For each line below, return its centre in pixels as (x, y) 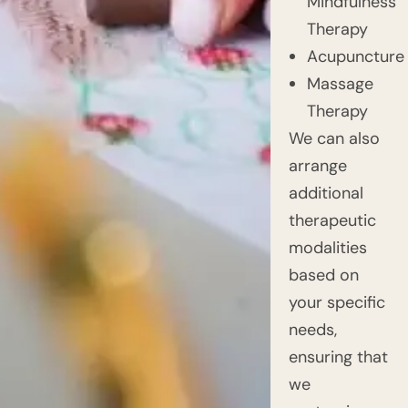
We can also (334, 138)
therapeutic (332, 220)
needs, (312, 329)
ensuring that (338, 357)
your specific (337, 302)
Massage (340, 83)
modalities (327, 247)
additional (326, 193)
